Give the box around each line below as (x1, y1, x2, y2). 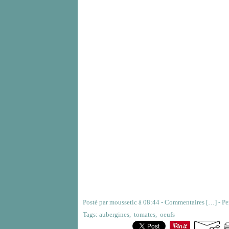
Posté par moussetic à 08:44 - (83, 198, 165, 206)
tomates (134, 211, 155, 218)
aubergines (99, 211, 129, 218)
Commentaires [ (165, 198, 208, 206)
